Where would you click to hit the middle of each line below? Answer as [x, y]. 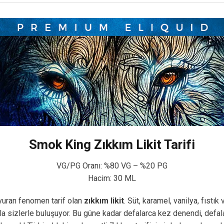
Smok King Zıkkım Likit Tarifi [112, 144]
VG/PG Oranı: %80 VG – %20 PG [112, 165]
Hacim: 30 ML [112, 178]
